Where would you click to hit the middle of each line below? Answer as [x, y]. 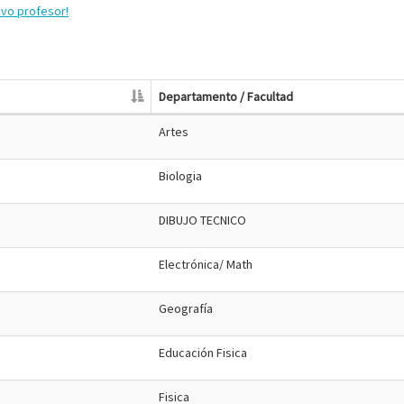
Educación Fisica [203, 353]
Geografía [186, 308]
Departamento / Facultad [226, 96]
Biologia [180, 176]
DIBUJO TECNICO [202, 220]
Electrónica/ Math [206, 264]
